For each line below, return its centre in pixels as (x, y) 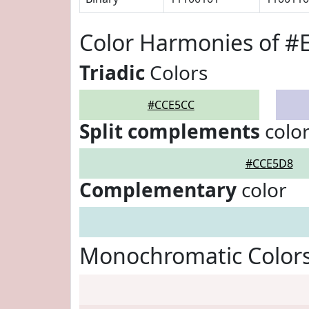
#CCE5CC (171, 105)
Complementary (158, 190)
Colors (176, 72)
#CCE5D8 (269, 163)
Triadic (112, 72)
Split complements (170, 131)
